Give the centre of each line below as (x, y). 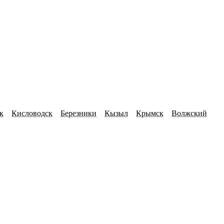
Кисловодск (32, 113)
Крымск (150, 113)
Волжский (189, 113)
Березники (78, 113)
